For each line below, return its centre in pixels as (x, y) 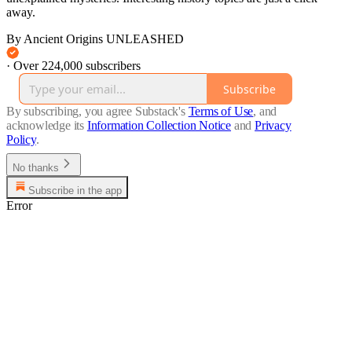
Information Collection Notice (159, 126)
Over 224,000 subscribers (77, 66)
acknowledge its (46, 126)
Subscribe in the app (75, 191)
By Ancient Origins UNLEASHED (95, 39)
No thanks (36, 168)
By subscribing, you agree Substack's (96, 112)
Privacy (273, 126)
